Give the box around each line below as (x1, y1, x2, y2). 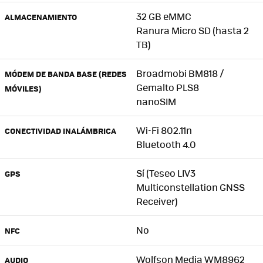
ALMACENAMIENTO (5, 11, 77, 22)
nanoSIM (136, 94, 176, 108)
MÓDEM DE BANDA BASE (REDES (5, 68, 127, 79)
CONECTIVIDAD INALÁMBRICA (5, 124, 116, 136)
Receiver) (136, 194, 178, 208)
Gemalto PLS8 (136, 80, 199, 94)
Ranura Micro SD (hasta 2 (136, 23, 249, 37)
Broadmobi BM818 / (136, 66, 224, 80)
